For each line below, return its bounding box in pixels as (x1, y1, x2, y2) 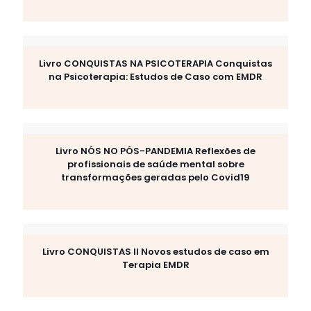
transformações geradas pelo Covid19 (61, 171, 250, 184)
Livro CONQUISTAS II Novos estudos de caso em (42, 245, 269, 258)
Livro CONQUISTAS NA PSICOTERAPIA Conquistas (39, 57, 272, 70)
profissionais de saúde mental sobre (67, 158, 244, 171)
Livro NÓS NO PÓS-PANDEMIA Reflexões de (56, 144, 255, 158)
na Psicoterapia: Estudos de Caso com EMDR (49, 70, 262, 83)
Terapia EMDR (121, 258, 190, 271)
